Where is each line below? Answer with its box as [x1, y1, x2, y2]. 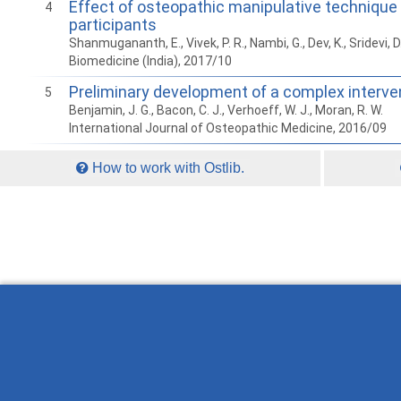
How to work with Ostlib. [89, 160, 245, 176]
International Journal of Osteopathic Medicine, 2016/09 [69, 121, 387, 136]
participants [69, 15, 157, 35]
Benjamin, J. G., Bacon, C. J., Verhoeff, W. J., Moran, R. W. [69, 103, 383, 118]
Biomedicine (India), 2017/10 [69, 54, 232, 69]
